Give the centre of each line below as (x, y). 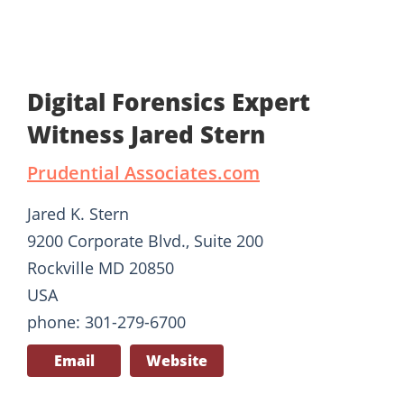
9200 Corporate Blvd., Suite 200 (145, 241)
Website (177, 361)
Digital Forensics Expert (169, 102)
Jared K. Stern (78, 214)
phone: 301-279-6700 (106, 322)
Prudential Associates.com (143, 173)
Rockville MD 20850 (101, 268)
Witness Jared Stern (146, 135)
